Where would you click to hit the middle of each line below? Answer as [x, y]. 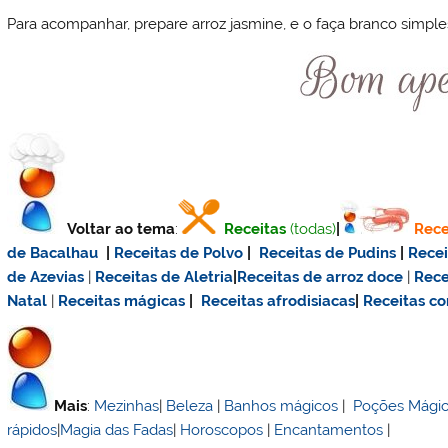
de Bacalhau [53, 253]
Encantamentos [329, 429]
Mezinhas [127, 405]
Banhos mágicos [281, 405]
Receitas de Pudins [328, 253]
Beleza [190, 405]
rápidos [32, 429]
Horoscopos [222, 429]
